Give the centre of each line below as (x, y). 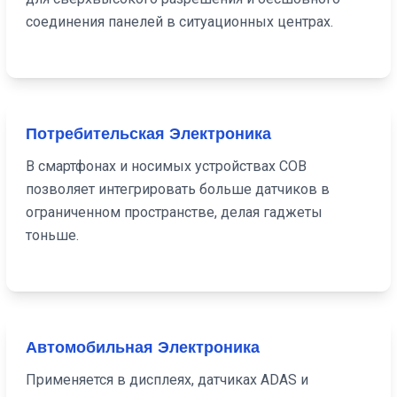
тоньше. (53, 235)
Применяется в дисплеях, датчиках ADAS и (167, 379)
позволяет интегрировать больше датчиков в (178, 189)
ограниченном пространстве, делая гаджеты (175, 212)
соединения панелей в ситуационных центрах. (180, 21)
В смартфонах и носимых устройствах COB (167, 166)
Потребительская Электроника (149, 133)
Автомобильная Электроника (143, 347)
